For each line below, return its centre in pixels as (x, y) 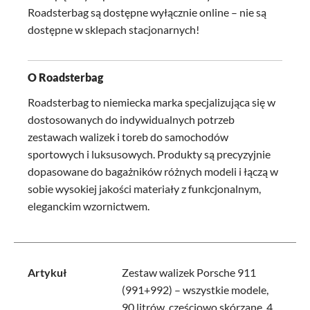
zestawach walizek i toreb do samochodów (128, 137)
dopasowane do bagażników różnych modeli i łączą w (153, 171)
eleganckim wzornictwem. (89, 206)
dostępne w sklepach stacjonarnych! (113, 29)
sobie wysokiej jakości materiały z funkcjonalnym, (144, 189)
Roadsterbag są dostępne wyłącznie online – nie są (147, 12)
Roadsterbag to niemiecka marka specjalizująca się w (152, 102)
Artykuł (47, 272)
